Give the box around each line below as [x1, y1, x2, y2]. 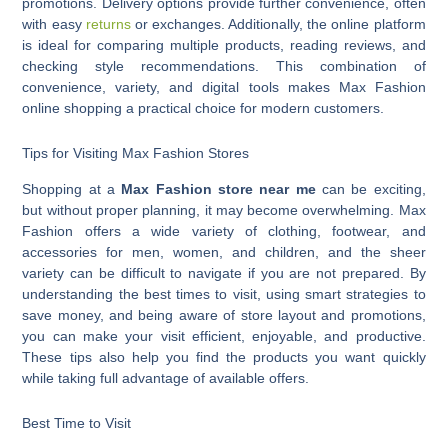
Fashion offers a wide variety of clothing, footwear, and [22, 222, 426, 239]
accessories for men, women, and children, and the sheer [22, 243, 426, 260]
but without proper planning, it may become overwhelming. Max [22, 201, 426, 218]
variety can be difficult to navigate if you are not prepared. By [22, 264, 426, 281]
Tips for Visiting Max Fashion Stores [22, 145, 250, 162]
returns [85, 15, 131, 32]
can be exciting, [315, 180, 426, 197]
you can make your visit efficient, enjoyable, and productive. [22, 327, 426, 344]
